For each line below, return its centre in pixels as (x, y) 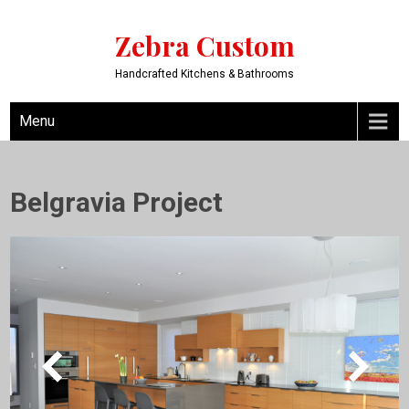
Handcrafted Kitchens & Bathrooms (204, 74)
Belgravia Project (117, 202)
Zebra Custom (204, 46)
